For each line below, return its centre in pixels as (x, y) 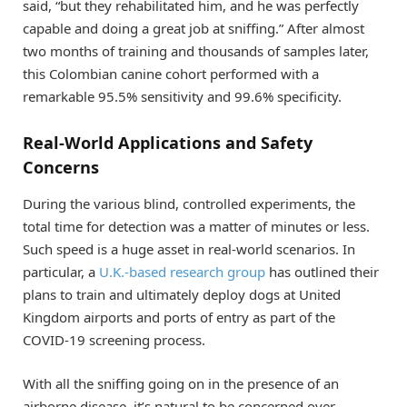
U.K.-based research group (182, 271)
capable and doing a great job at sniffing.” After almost (194, 29)
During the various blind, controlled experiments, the (189, 203)
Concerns (61, 167)
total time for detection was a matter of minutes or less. (196, 226)
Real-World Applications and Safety (168, 142)
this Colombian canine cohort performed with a (171, 74)
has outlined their (322, 271)
